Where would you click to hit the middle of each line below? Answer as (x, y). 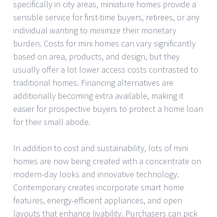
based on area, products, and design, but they (96, 57)
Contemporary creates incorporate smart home (99, 187)
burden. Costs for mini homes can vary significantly (104, 44)
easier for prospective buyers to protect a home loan (108, 109)
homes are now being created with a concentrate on (107, 161)
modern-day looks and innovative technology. (96, 174)
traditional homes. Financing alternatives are (93, 83)
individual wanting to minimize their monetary (95, 31)
